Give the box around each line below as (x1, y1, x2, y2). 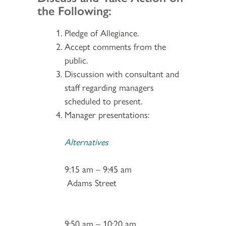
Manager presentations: (65, 107, 149, 121)
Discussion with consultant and (65, 67, 179, 80)
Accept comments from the (65, 39, 166, 52)
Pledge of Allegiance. (65, 26, 139, 39)
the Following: (37, 1, 111, 19)
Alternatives (65, 135, 108, 148)
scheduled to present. (65, 94, 142, 107)
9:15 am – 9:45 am (65, 162, 182, 175)
